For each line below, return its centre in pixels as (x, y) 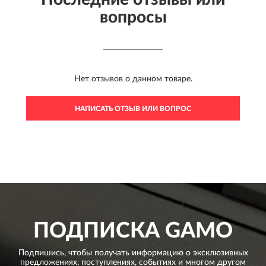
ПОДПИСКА (96, 231)
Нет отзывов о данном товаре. (133, 79)
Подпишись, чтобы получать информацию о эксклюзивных (133, 253)
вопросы (133, 18)
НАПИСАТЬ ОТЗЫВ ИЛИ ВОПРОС (133, 109)
